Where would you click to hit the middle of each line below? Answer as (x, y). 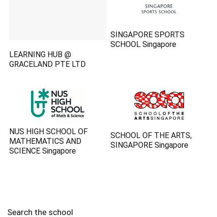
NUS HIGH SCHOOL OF (49, 132)
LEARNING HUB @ (40, 55)
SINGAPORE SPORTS (148, 35)
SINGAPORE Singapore (150, 145)
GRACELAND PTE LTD (48, 64)
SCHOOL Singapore (144, 44)
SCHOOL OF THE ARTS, (151, 136)
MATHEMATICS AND (46, 141)
